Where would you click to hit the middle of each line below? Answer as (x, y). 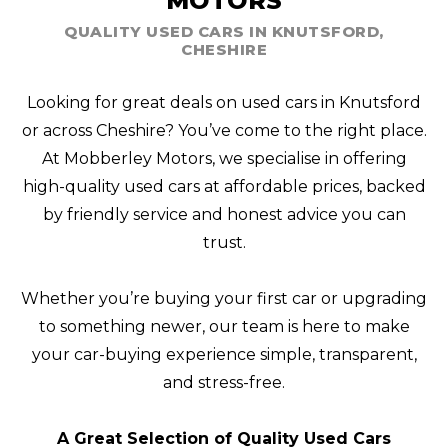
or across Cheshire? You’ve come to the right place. (224, 131)
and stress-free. (224, 383)
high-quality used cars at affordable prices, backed (224, 187)
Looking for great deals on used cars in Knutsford (224, 103)
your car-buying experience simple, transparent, (224, 355)
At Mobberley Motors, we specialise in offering (224, 159)
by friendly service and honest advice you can (224, 215)
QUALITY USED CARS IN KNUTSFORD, (224, 32)
